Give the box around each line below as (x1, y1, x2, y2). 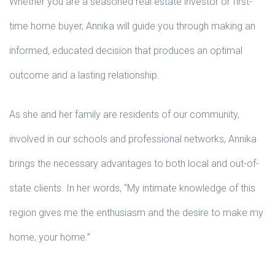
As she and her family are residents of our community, (9, 108, 239, 120)
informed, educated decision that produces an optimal (9, 44, 242, 56)
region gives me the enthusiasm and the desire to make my (9, 206, 263, 219)
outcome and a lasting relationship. (9, 69, 160, 81)
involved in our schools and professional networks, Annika (9, 133, 257, 145)
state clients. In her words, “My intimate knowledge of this (9, 182, 255, 194)
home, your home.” (9, 231, 90, 243)
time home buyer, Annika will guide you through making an (9, 20, 255, 32)
